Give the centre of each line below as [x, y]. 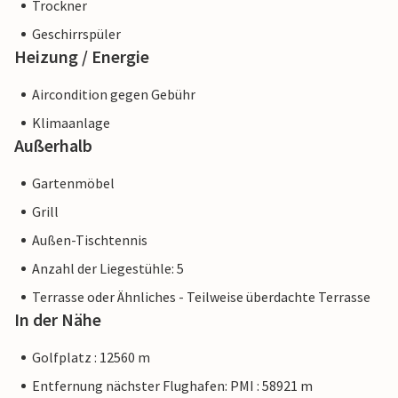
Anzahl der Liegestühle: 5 [108, 269]
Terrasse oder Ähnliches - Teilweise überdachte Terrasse [201, 297]
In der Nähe [58, 320]
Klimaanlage [71, 123]
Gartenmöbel [73, 183]
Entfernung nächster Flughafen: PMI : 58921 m [172, 386]
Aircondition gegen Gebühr [114, 95]
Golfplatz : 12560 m [91, 358]
